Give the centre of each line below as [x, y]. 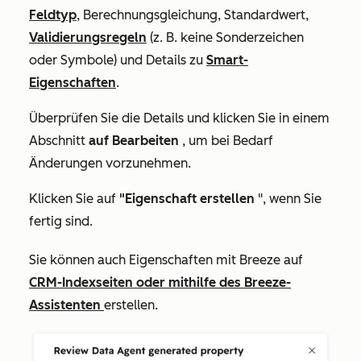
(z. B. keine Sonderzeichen [225, 37]
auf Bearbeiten [134, 140]
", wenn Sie [288, 198]
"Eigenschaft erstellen [187, 198]
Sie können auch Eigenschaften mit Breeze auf [166, 259]
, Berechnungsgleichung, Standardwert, [193, 15]
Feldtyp [53, 15]
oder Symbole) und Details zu [118, 60]
